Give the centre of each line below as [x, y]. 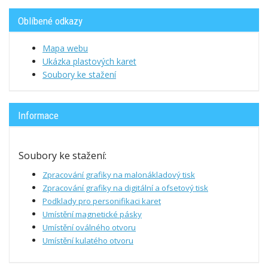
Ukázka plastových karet [89, 62]
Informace [38, 116]
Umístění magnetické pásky [92, 214]
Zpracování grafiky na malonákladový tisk [119, 175]
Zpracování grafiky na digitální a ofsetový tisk [125, 188]
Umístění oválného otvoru [89, 228]
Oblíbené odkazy [50, 21]
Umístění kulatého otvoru [88, 241]
